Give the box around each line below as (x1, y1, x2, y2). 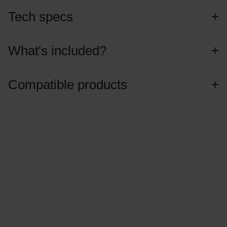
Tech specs (8, 9, 73, 25)
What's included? (8, 43, 106, 59)
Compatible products (8, 77, 127, 93)
